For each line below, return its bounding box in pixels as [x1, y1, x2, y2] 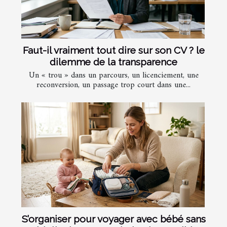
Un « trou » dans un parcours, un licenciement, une [28, 68, 199, 83]
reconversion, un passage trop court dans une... [36, 78, 191, 93]
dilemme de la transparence [50, 56, 177, 68]
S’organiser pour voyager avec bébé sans [21, 213, 206, 225]
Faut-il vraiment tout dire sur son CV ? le [22, 45, 205, 56]
